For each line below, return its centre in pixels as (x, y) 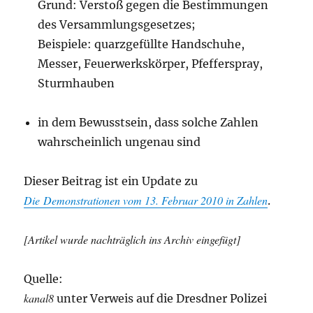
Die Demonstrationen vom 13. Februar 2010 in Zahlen (146, 200)
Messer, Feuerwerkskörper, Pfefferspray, (151, 64)
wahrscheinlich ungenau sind (119, 142)
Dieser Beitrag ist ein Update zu (111, 181)
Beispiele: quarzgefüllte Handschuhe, (141, 44)
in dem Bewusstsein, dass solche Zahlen (148, 122)
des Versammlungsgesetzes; (117, 24)
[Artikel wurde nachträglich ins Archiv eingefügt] (132, 239)
